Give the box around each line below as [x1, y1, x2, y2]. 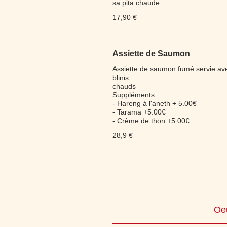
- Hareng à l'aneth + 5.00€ [112, 99, 197, 107]
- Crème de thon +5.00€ [112, 117, 190, 125]
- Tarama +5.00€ [112, 108, 166, 116]
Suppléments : [112, 91, 159, 99]
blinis [112, 73, 129, 82]
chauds [112, 82, 136, 90]
